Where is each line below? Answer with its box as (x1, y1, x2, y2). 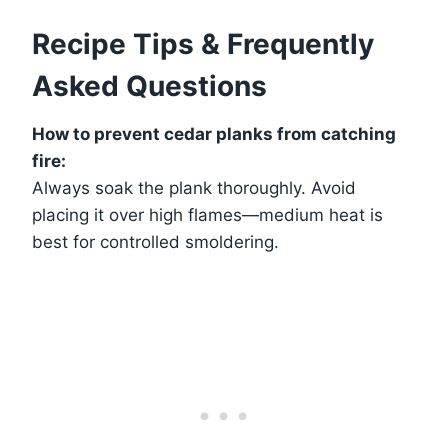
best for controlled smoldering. (32, 231, 279, 252)
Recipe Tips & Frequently (32, 26, 374, 61)
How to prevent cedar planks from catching (32, 123, 396, 144)
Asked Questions (32, 68, 267, 103)
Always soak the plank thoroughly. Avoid (32, 177, 356, 198)
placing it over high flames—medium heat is (32, 204, 383, 225)
